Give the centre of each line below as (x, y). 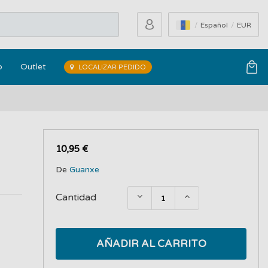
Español (215, 25)
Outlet (33, 67)
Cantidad (76, 197)
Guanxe (85, 170)
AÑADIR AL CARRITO (151, 244)
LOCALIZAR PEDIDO (111, 67)
